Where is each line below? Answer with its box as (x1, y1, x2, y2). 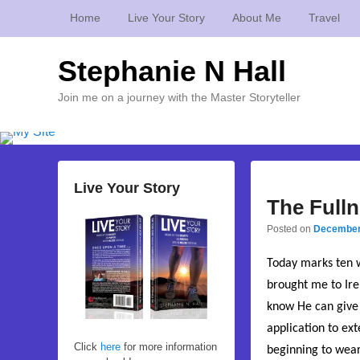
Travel (309, 11, 340, 24)
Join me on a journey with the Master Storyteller (58, 91, 301, 104)
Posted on (267, 223, 313, 235)
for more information (121, 341, 217, 354)
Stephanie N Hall (58, 55, 286, 88)
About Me (232, 11, 281, 24)
